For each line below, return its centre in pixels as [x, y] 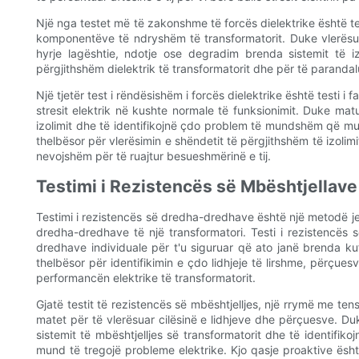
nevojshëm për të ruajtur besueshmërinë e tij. [153, 156]
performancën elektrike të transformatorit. [146, 278]
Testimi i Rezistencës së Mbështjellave [197, 187]
